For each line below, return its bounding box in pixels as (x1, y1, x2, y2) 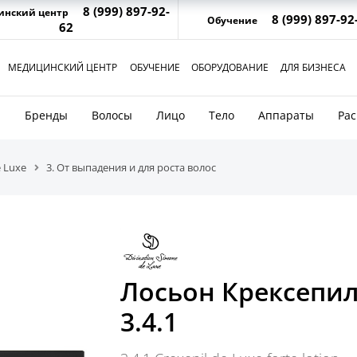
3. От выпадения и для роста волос (46, 160, 216, 175)
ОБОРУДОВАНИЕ (190, 61, 269, 74)
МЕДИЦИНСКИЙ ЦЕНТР (7, 61, 117, 74)
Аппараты (258, 108, 314, 123)
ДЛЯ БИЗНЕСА (280, 61, 346, 74)
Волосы (92, 108, 132, 123)
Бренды (25, 108, 68, 123)
